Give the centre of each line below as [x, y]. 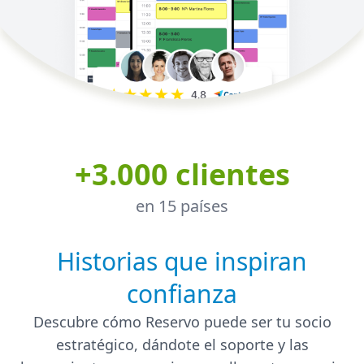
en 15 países [182, 206]
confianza [182, 293]
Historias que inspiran [182, 261]
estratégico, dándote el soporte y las [182, 344]
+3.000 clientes [182, 174]
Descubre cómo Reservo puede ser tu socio [182, 321]
